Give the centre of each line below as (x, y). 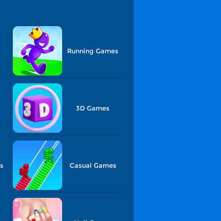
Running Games (93, 51)
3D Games (93, 108)
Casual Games (93, 165)
